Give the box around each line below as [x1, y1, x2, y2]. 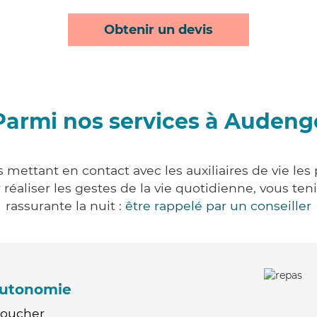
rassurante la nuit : [6, 198, 125, 213]
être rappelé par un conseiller [125, 198, 311, 213]
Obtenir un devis [104, 22, 213, 38]
